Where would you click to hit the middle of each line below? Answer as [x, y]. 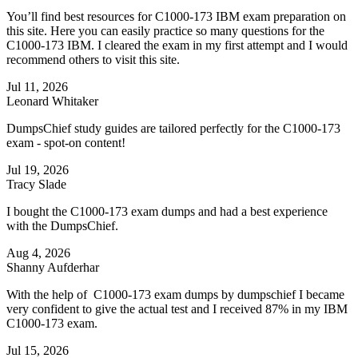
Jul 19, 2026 [38, 170]
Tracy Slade [36, 185]
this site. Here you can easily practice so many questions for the [165, 31]
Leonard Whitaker [52, 101]
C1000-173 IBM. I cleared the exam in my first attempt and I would [177, 46]
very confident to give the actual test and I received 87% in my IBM [177, 309]
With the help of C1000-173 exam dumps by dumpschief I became [175, 295]
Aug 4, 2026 [38, 253]
